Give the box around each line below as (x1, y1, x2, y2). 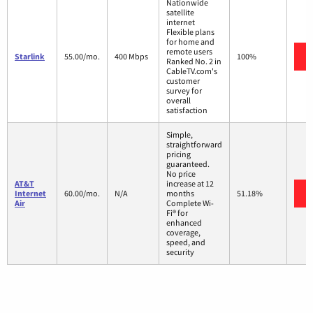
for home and (166, 36, 214, 48)
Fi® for (166, 208, 188, 219)
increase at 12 (166, 178, 214, 189)
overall (166, 95, 191, 106)
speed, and (166, 237, 205, 248)
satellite (166, 7, 194, 18)
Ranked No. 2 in (166, 56, 221, 67)
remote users (166, 46, 212, 57)
